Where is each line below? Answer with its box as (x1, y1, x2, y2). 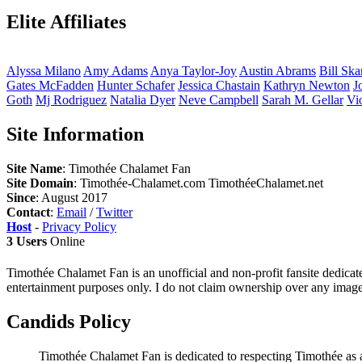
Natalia (110, 92, 149, 107)
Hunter (97, 78, 136, 92)
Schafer (136, 78, 175, 92)
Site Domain (6, 175, 74, 190)
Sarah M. (262, 92, 312, 107)
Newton (309, 78, 350, 92)
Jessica (178, 78, 216, 92)
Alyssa (6, 63, 44, 78)
